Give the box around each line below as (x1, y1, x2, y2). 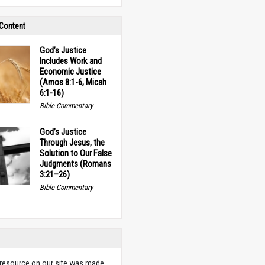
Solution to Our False (39, 148, 112, 159)
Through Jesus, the (39, 137, 105, 148)
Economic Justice (39, 66, 101, 77)
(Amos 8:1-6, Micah (39, 77, 106, 88)
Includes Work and (39, 56, 102, 66)
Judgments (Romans (39, 159, 111, 170)
